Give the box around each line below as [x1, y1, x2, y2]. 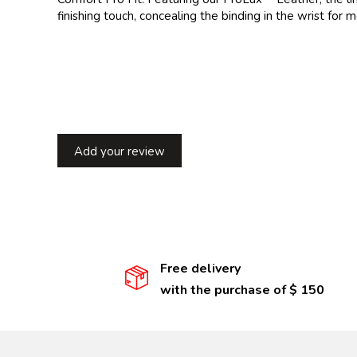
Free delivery [159, 260, 241, 278]
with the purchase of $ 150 [159, 281, 324, 300]
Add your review [74, 143, 165, 159]
